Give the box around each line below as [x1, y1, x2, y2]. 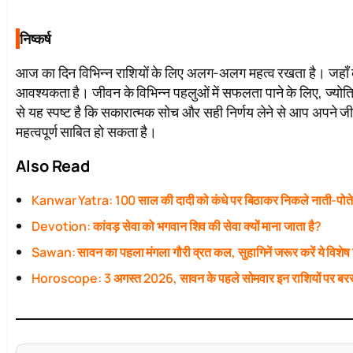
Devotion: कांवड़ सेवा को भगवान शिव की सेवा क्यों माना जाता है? [32, 217, 321, 236]
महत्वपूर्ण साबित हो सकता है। [16, 122, 158, 142]
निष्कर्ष [20, 29, 51, 49]
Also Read [16, 155, 91, 177]
